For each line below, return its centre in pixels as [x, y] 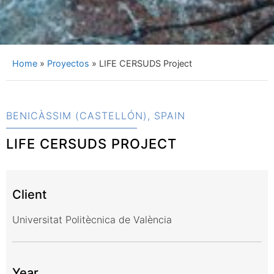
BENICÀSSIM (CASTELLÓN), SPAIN [96, 116]
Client [29, 195]
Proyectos [68, 64]
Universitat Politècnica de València [92, 220]
